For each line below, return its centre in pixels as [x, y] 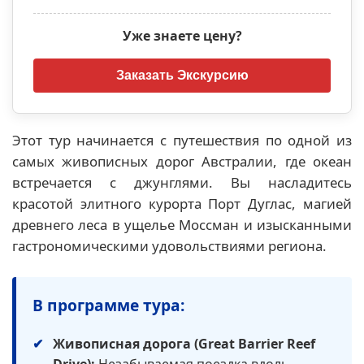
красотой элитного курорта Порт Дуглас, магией [182, 203]
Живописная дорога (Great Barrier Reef [184, 343]
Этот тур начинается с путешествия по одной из [182, 140]
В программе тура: [108, 305]
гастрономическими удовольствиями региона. [169, 245]
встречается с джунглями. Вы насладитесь [182, 182]
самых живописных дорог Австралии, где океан [182, 161]
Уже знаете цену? [182, 35]
